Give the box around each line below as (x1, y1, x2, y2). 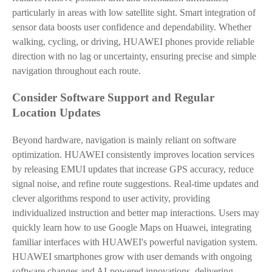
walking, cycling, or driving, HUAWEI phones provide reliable (12, 36, 254, 47)
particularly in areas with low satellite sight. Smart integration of (12, 7, 256, 18)
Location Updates (12, 106, 100, 119)
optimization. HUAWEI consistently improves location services (12, 149, 254, 160)
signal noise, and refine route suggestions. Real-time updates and (12, 178, 259, 189)
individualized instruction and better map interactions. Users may (12, 208, 259, 218)
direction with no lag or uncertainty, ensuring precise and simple (12, 51, 256, 61)
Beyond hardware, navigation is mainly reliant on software (12, 135, 236, 145)
